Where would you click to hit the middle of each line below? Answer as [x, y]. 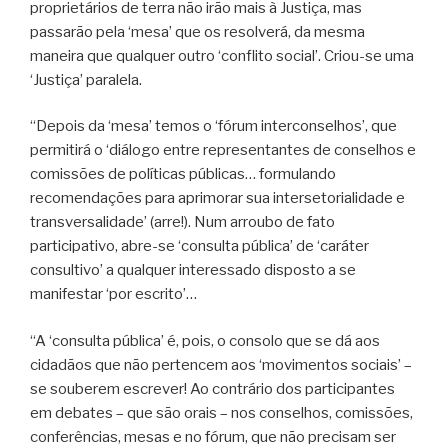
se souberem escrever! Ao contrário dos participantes [212, 388]
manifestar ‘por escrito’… [113, 294]
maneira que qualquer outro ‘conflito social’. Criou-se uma [222, 55]
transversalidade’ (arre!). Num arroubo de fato [182, 222]
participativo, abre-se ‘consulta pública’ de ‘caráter [199, 246]
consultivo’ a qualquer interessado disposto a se [193, 270]
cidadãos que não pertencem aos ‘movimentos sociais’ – [221, 364]
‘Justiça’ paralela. [86, 79]
